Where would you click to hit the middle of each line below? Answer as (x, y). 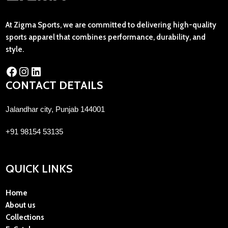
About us (21, 205)
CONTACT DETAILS (54, 85)
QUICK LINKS (39, 169)
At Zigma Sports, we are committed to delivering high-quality (111, 25)
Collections (25, 218)
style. (15, 50)
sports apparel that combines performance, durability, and (106, 37)
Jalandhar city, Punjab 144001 (55, 109)
